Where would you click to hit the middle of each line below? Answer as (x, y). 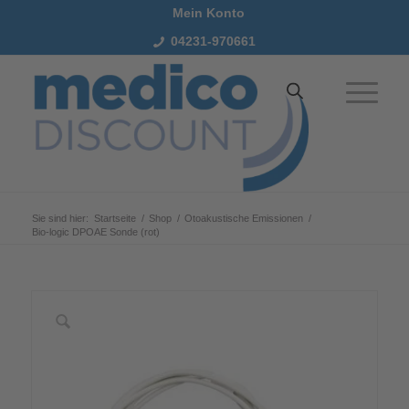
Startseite (115, 218)
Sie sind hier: (60, 218)
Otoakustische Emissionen (243, 218)
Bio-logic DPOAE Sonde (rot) (95, 232)
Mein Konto (209, 13)
